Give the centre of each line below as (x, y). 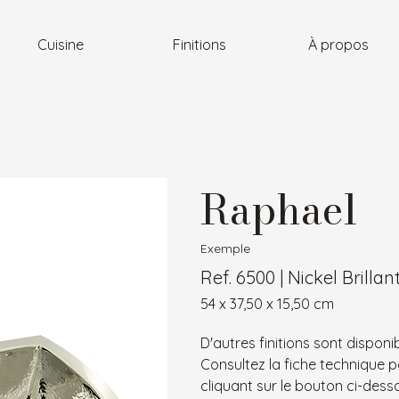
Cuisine (61, 45)
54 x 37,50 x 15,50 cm (267, 304)
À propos (338, 45)
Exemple (225, 248)
